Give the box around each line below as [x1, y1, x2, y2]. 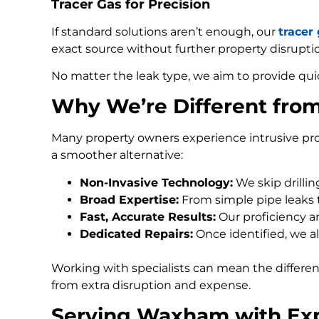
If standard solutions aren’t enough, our [51, 24, 278, 38]
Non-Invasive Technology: [80, 175, 233, 189]
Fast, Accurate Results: [80, 209, 216, 224]
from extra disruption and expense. [51, 278, 251, 292]
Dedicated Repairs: [80, 226, 193, 241]
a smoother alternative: [51, 148, 183, 162]
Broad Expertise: [80, 192, 179, 206]
